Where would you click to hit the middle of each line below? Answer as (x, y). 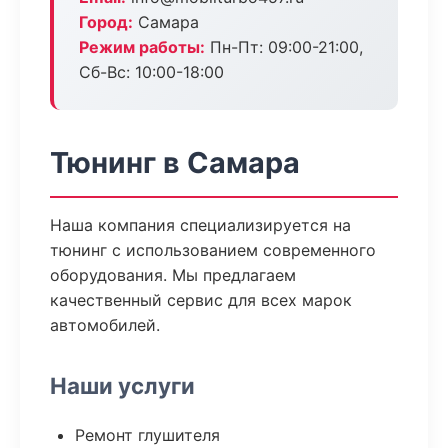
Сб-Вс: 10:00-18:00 (151, 72)
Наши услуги (122, 385)
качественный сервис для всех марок (201, 300)
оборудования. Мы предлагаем (173, 275)
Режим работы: (142, 47)
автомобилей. (105, 325)
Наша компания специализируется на (200, 225)
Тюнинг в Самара (175, 162)
